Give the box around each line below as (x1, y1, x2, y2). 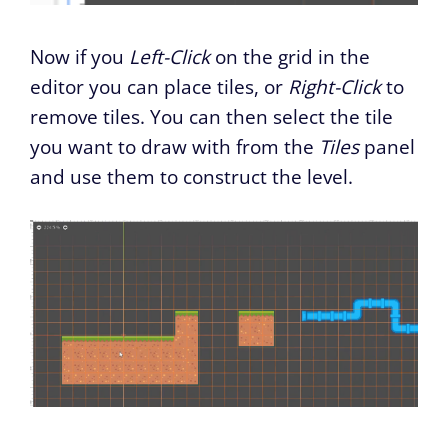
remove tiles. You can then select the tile (30, 103, 393, 130)
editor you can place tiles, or (30, 73, 288, 100)
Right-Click (288, 73, 386, 100)
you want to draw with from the (30, 133, 319, 160)
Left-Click (129, 43, 215, 70)
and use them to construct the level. (30, 163, 353, 190)
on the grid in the (215, 43, 370, 70)
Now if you (30, 43, 129, 70)
